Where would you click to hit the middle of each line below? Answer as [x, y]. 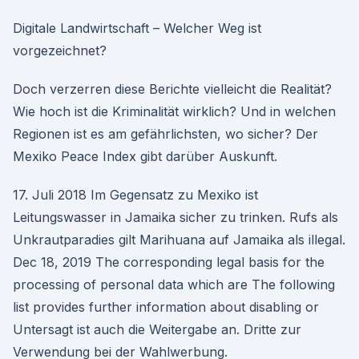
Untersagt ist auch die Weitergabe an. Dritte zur [157, 329]
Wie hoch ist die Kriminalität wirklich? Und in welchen [174, 111]
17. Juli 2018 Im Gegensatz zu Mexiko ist [135, 195]
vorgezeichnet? [60, 50]
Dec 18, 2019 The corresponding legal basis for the [169, 262]
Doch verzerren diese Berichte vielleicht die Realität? [172, 89]
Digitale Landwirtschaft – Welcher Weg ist [137, 28]
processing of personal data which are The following [174, 284]
